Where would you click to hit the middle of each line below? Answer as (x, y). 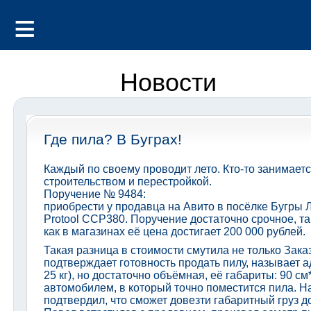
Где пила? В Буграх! (112, 139)
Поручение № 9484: (94, 194)
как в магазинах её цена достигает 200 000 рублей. (174, 232)
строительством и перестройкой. (127, 182)
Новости (169, 82)
